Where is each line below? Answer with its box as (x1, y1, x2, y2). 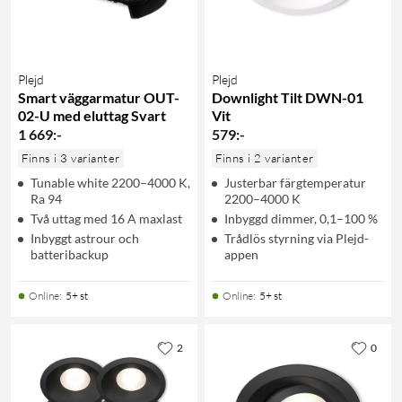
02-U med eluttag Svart (18, 106, 166, 124)
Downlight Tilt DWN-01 (212, 88, 363, 106)
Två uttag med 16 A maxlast (31, 210, 182, 226)
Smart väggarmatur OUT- (18, 88, 179, 106)
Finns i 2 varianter (215, 150, 314, 165)
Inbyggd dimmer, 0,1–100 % (224, 210, 378, 226)
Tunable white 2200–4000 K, (31, 174, 190, 190)
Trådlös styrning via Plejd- (224, 230, 369, 246)
